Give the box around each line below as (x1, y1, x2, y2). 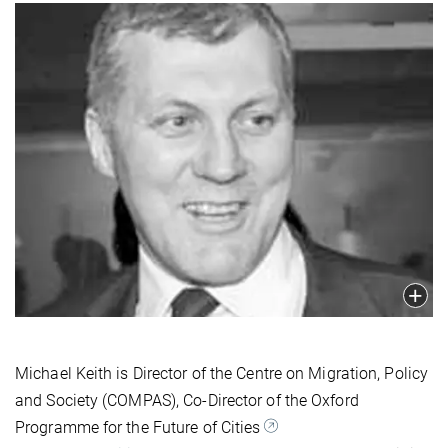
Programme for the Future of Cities (15, 417, 265, 437)
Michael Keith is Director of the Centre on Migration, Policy (15, 363, 429, 383)
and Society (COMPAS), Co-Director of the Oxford (15, 390, 359, 410)
